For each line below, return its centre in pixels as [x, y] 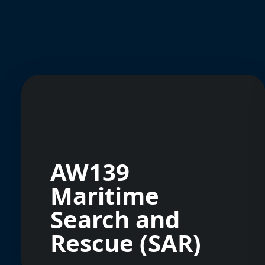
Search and [115, 219]
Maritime [105, 195]
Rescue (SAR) [126, 243]
